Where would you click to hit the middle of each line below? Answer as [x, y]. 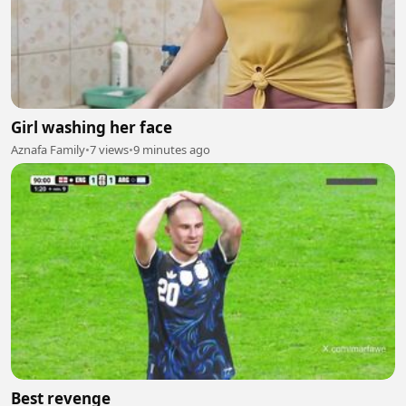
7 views [109, 150]
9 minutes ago [172, 150]
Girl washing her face [92, 127]
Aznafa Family [48, 150]
